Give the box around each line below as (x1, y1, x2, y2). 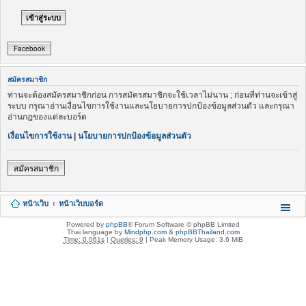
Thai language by (66, 227, 124, 236)
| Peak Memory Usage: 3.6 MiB (143, 235, 243, 243)
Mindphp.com (124, 227, 167, 236)
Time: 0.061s (63, 235, 105, 243)
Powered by (66, 220, 106, 228)
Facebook (14, 44, 45, 54)
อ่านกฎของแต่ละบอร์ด (8, 111, 87, 122)
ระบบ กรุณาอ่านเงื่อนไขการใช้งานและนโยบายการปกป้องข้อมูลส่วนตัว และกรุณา (8, 100, 294, 111)
